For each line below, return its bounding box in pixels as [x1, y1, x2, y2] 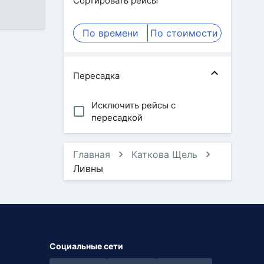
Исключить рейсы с [91, 100, 176, 111]
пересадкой [91, 112, 143, 123]
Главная [73, 148, 110, 160]
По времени [82, 27, 138, 39]
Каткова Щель [131, 148, 197, 160]
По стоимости [150, 27, 219, 39]
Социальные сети [49, 241, 123, 251]
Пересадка [73, 70, 120, 81]
